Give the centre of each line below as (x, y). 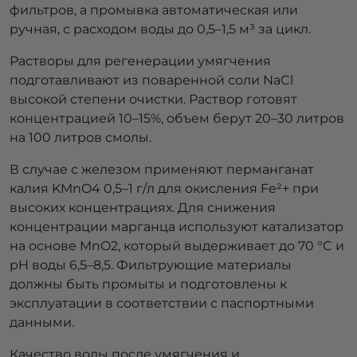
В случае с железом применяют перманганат (162, 170)
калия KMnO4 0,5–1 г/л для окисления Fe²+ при (164, 189)
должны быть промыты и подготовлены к (148, 284)
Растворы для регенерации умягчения (140, 61)
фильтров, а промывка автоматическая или (154, 10)
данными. (42, 323)
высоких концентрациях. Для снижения (143, 208)
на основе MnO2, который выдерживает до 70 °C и (177, 246)
